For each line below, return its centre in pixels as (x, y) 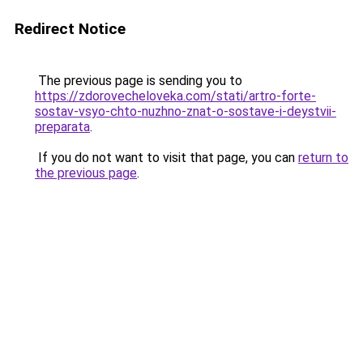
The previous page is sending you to (139, 81)
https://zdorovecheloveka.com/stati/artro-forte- (175, 96)
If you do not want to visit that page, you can (167, 158)
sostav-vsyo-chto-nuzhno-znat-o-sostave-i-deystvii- (186, 111)
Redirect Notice (70, 29)
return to (323, 158)
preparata (62, 127)
